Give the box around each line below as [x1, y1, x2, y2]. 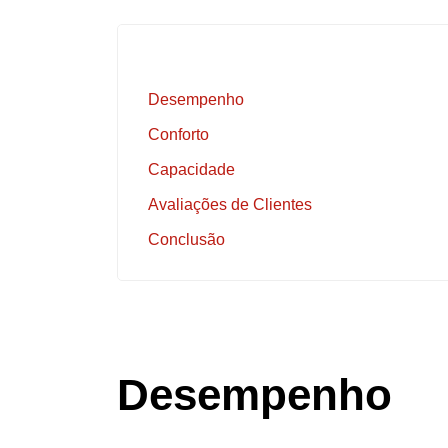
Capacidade [148, 161, 235, 178]
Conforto [148, 126, 209, 143]
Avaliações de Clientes [148, 196, 312, 213]
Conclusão [148, 231, 225, 248]
